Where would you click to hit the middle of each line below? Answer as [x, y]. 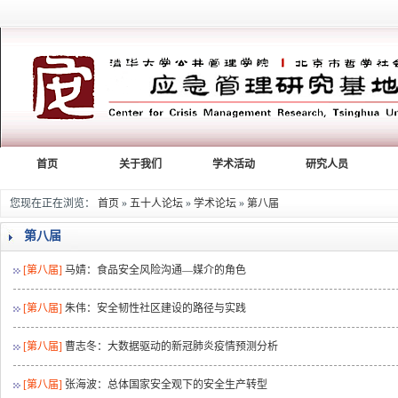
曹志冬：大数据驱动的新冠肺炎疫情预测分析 [172, 346]
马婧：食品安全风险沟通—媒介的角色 [156, 270]
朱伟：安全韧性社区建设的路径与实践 [156, 308]
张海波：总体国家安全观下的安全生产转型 [167, 385]
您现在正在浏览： [54, 203]
